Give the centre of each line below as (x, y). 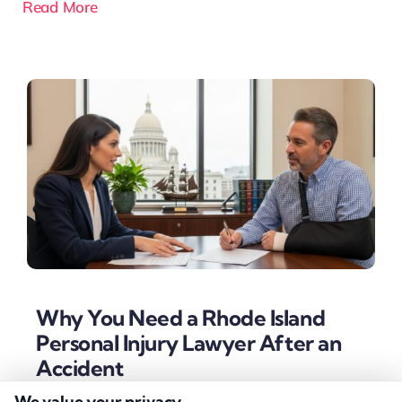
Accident (79, 368)
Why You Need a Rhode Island (180, 318)
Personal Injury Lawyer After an (188, 343)
